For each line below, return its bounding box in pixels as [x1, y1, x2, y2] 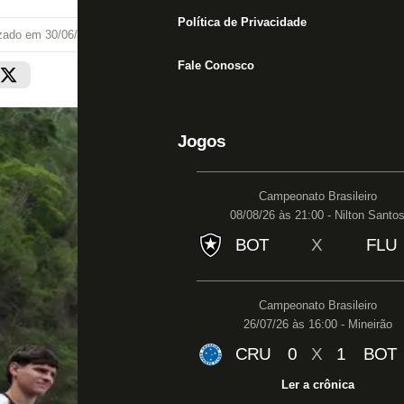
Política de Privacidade [178, 15, 307, 29]
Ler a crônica [280, 378, 354, 391]
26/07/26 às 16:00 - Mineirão [243, 317, 392, 331]
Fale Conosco [178, 59, 254, 72]
